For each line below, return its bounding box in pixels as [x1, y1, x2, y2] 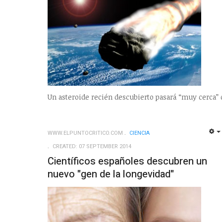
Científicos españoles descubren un [48, 154, 207, 169]
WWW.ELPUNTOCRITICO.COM [48, 129, 123, 138]
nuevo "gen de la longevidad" [48, 167, 174, 182]
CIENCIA [129, 129, 150, 138]
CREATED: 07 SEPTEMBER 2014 [53, 142, 131, 151]
